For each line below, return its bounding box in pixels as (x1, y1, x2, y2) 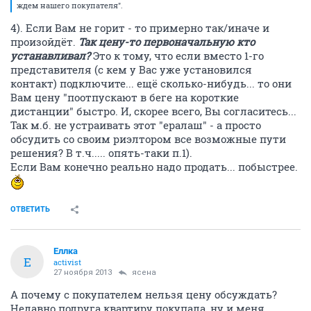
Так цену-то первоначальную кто (78, 35, 255, 49)
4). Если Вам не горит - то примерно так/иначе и (10, 21, 269, 35)
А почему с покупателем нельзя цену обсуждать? (10, 287, 277, 301)
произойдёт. (10, 35, 78, 49)
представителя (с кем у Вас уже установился (10, 62, 252, 76)
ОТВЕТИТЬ (10, 205, 50, 214)
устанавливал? (10, 49, 93, 62)
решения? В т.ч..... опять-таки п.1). (10, 146, 192, 160)
